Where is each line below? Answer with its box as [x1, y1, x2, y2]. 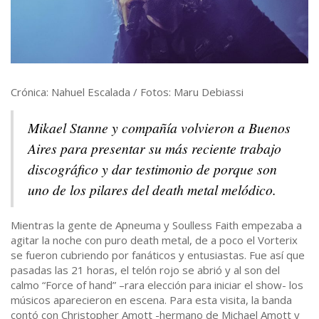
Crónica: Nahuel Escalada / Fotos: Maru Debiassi [11, 85, 244, 100]
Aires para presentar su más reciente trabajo [28, 139, 281, 158]
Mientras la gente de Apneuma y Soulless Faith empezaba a [11, 218, 302, 233]
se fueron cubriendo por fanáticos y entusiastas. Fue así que [11, 248, 305, 263]
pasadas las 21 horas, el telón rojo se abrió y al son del [11, 263, 280, 278]
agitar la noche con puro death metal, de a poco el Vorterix [11, 233, 298, 248]
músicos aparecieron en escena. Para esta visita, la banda [11, 293, 292, 308]
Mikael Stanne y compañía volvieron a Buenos [28, 118, 291, 137]
